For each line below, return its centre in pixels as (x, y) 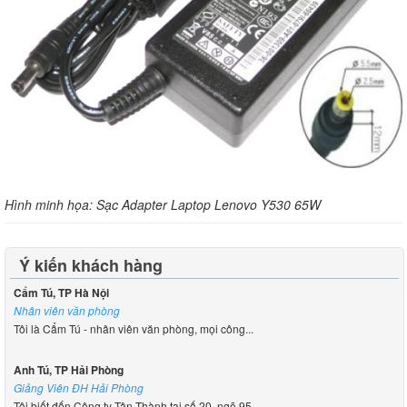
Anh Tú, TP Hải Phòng (68, 369)
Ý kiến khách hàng (91, 265)
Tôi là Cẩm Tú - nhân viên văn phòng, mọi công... (133, 328)
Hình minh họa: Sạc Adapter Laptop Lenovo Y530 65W (163, 204)
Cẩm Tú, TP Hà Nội (61, 292)
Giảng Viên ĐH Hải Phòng (78, 387)
